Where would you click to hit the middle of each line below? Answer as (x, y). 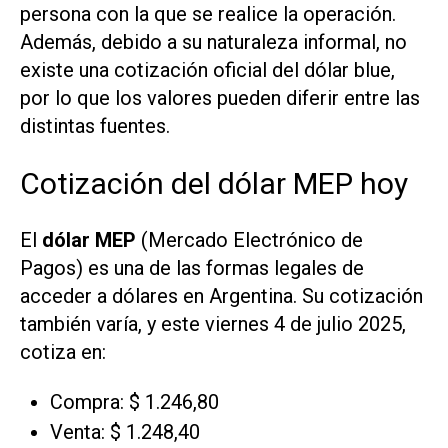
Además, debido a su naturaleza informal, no (213, 41)
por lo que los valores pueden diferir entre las (220, 97)
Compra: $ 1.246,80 (134, 401)
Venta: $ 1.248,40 (125, 431)
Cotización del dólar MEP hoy (214, 183)
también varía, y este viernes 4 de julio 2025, (213, 323)
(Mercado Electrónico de (249, 239)
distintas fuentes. (95, 125)
